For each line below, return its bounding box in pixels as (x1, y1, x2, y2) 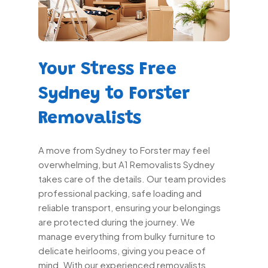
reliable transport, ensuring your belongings (38, 202, 221, 214)
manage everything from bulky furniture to (38, 230, 215, 242)
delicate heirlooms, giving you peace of (38, 245, 206, 257)
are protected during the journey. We (38, 216, 195, 228)
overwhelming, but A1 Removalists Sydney (38, 159, 215, 170)
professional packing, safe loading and (38, 187, 202, 199)
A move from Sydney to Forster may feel (38, 144, 210, 156)
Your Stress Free (38, 60, 176, 79)
